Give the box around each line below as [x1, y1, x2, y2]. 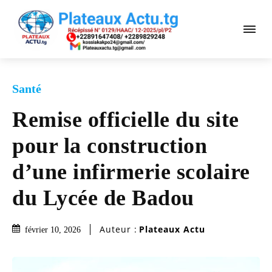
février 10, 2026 [25, 225, 81, 234]
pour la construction [12, 133, 207, 158]
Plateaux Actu [139, 223, 205, 236]
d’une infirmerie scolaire [12, 159, 250, 184]
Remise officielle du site [12, 107, 239, 132]
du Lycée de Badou [12, 185, 194, 210]
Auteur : [100, 223, 137, 236]
